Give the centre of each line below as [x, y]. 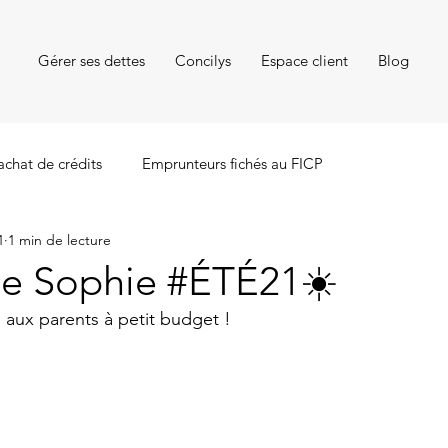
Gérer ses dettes [91, 60]
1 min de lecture [59, 239]
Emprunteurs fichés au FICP [232, 163]
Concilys [203, 60]
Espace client [304, 60]
